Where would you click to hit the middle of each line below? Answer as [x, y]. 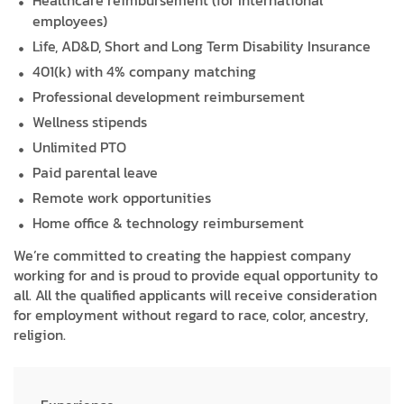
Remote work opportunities [122, 198]
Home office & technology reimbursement [169, 223]
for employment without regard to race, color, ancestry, [191, 315]
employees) [70, 21]
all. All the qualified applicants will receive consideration [195, 295]
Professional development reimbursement [169, 97]
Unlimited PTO [80, 147]
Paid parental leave [96, 173]
